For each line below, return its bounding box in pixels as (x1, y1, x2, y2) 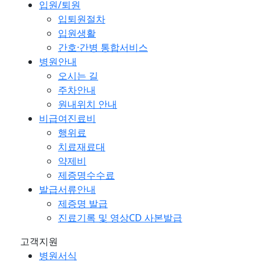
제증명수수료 (58, 169, 115, 182)
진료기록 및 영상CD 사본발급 (58, 211, 182, 224)
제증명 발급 (58, 197, 108, 210)
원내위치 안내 (58, 98, 117, 111)
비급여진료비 (39, 112, 96, 125)
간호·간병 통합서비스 (58, 41, 148, 54)
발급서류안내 (39, 183, 96, 196)
